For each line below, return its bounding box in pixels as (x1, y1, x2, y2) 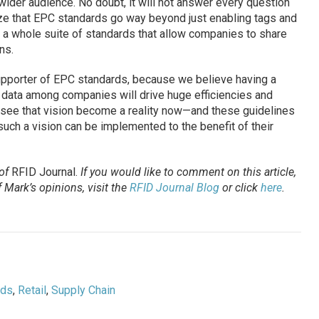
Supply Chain (51, 283, 115, 298)
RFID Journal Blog (129, 181, 219, 195)
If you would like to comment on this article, (77, 165, 296, 179)
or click (219, 181, 261, 195)
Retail (17, 283, 46, 298)
